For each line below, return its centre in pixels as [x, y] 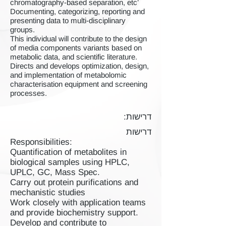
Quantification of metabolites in [68, 152]
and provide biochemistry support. [74, 213]
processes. [29, 93]
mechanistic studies [48, 192]
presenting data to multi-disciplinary [68, 20]
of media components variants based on [76, 48]
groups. [22, 30]
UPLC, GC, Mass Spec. [55, 172]
